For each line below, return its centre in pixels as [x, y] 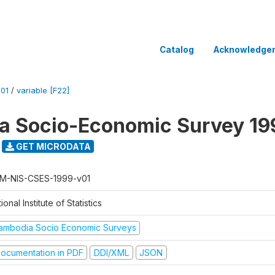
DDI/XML [111, 252]
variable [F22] [43, 91]
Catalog [177, 49]
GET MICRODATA [52, 146]
